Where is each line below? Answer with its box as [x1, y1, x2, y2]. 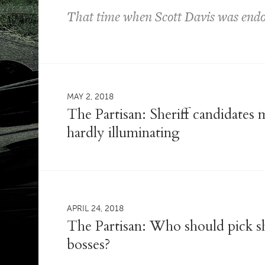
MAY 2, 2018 [67, 91, 114, 102]
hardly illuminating [67, 123, 180, 143]
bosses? [67, 235, 111, 254]
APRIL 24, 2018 [67, 203, 124, 214]
